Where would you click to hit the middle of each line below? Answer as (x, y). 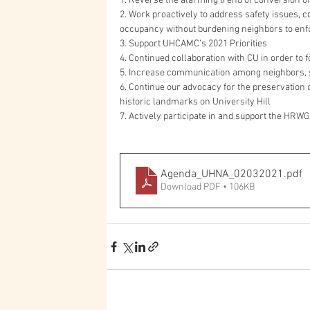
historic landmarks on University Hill (195, 102)
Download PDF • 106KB (208, 187)
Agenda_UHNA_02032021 (222, 174)
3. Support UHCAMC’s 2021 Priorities (193, 44)
